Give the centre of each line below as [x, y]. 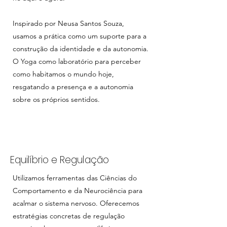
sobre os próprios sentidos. [56, 99]
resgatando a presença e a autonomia [73, 87]
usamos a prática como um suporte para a [80, 36]
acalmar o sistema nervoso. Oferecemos [76, 203]
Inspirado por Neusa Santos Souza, [68, 23]
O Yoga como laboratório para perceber [77, 61]
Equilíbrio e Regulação [60, 160]
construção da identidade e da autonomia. [81, 49]
